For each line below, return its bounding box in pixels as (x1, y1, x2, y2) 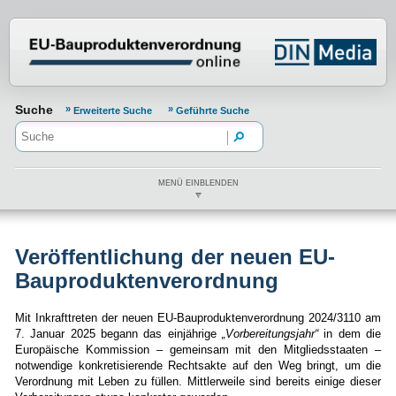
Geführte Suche (176, 105, 249, 116)
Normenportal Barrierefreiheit (18, 19, 314, 43)
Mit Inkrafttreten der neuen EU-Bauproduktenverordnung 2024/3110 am (15, 311, 381, 325)
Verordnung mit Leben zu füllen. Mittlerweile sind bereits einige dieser (15, 375, 381, 389)
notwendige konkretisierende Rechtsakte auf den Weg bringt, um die (15, 359, 381, 373)
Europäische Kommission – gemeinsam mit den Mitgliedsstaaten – (15, 343, 381, 357)
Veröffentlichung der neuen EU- (15, 245, 335, 270)
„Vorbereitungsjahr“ (216, 327, 319, 341)
